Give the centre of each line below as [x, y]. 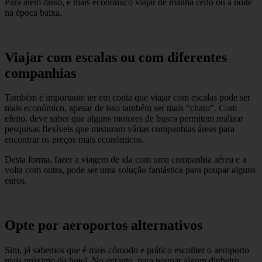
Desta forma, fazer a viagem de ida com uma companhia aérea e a [125, 160]
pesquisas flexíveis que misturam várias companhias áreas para [120, 129]
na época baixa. [33, 12]
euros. [16, 181]
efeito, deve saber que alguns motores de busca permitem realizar [124, 119]
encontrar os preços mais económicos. [74, 140]
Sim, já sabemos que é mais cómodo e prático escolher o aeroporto [127, 250]
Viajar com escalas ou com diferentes [116, 57]
